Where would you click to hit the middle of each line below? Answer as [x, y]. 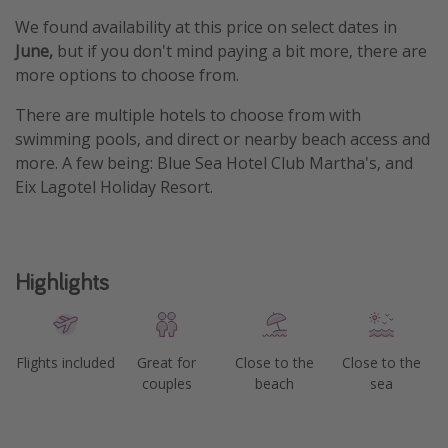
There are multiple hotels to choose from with [188, 114]
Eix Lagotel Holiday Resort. [114, 186]
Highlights [62, 281]
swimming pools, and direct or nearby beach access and [222, 138]
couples [166, 383]
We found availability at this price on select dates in [206, 26]
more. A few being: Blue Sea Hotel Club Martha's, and [214, 162]
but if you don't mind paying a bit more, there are [240, 50]
